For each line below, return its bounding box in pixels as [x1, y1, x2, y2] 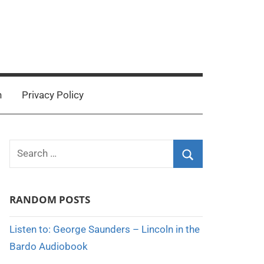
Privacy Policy [21, 89, 84, 101]
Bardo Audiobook [9, 240, 88, 252]
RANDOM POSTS [9, 193, 90, 206]
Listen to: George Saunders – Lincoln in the [9, 223, 200, 235]
